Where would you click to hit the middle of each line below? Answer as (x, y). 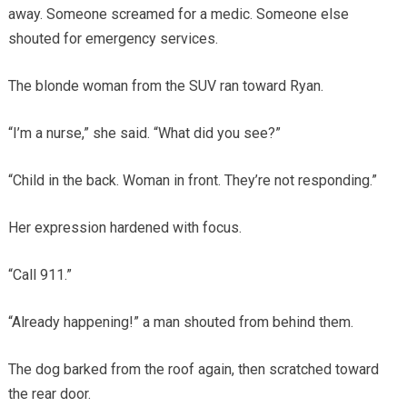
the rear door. (49, 393)
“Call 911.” (40, 274)
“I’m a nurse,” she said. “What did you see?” (144, 133)
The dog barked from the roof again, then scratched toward (193, 369)
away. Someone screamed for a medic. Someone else (178, 14)
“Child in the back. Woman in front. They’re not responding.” (192, 180)
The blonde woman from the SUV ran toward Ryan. (165, 85)
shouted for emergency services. (113, 38)
